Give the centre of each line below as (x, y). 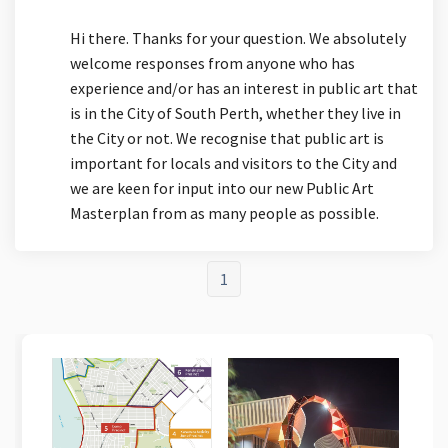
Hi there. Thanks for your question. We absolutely (238, 37)
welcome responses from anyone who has (212, 62)
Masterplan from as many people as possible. (224, 212)
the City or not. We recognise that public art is (227, 137)
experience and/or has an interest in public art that (244, 87)
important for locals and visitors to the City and (233, 162)
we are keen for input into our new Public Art (222, 187)
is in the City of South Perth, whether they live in (235, 112)
